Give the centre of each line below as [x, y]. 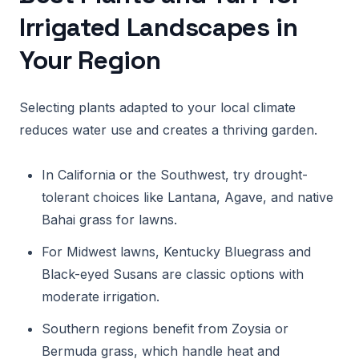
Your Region [90, 60]
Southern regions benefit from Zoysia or [165, 329]
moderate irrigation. [101, 296]
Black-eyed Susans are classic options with [173, 274]
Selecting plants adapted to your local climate [157, 107]
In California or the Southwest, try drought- [175, 175]
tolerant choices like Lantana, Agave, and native [188, 197]
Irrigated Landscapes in [159, 27]
